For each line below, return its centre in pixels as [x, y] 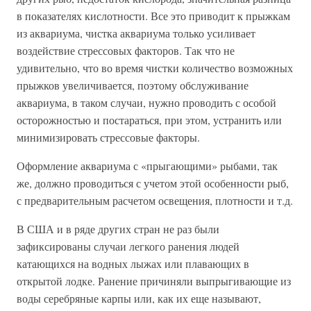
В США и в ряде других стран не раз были [118, 229]
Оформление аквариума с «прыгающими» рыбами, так [147, 166]
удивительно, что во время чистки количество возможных [155, 68]
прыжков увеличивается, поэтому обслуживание [133, 85]
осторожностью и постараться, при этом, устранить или [149, 120]
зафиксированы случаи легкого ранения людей [128, 246]
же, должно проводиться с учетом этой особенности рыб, [153, 183]
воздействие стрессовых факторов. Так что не [126, 51]
